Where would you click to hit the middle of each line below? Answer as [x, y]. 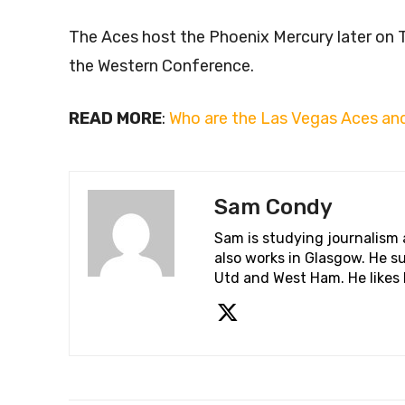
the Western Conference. [161, 66]
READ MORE [115, 118]
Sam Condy [273, 207]
